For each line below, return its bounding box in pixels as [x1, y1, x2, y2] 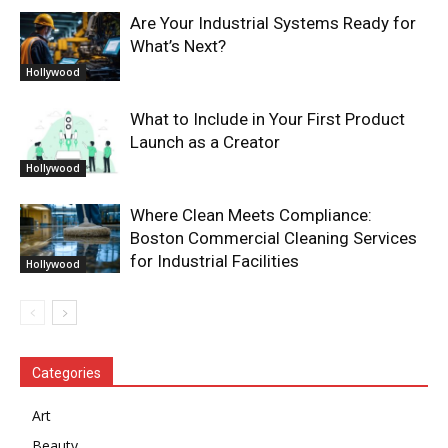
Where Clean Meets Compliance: [130, 205, 372, 226]
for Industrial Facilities [130, 251, 299, 272]
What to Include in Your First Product [130, 109, 405, 130]
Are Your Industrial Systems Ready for [130, 13, 416, 34]
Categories [32, 365, 101, 382]
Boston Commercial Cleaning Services [130, 228, 417, 249]
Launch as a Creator [130, 132, 280, 153]
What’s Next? [130, 36, 226, 57]
